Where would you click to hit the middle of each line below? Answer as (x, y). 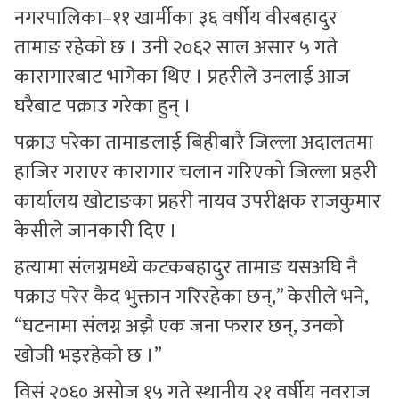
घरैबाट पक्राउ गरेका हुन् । (103, 106)
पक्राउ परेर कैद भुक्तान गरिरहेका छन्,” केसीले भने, (191, 297)
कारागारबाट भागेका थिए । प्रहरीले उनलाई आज (182, 77)
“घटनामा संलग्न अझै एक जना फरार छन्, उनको (179, 326)
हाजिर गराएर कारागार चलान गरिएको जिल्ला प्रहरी (195, 172)
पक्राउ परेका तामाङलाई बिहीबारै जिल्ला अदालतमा (194, 142)
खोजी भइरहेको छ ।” (88, 355)
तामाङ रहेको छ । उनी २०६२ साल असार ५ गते (176, 47)
